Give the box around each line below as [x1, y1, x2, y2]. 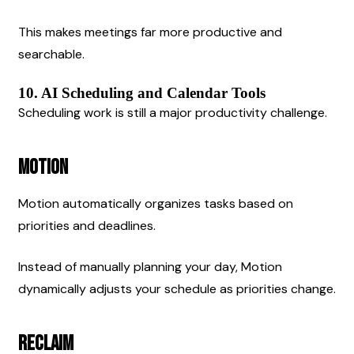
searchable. [18, 45, 85, 62]
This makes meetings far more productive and [18, 23, 282, 40]
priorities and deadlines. [18, 217, 156, 234]
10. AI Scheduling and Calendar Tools [18, 84, 265, 101]
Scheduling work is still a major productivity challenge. [18, 104, 327, 121]
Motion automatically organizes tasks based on [18, 194, 293, 212]
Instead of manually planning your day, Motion [18, 258, 282, 275]
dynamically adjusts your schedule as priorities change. [18, 280, 336, 297]
